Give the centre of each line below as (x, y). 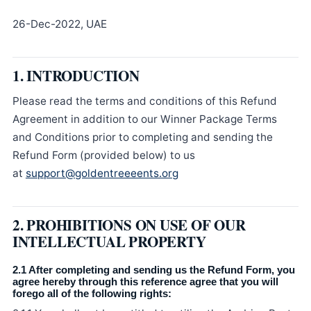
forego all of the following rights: (92, 293)
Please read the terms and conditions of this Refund (144, 101)
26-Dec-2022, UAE (59, 24)
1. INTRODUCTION (76, 75)
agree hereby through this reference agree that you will (145, 281)
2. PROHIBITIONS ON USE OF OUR (129, 225)
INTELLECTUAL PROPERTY (109, 241)
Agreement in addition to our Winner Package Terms (144, 119)
